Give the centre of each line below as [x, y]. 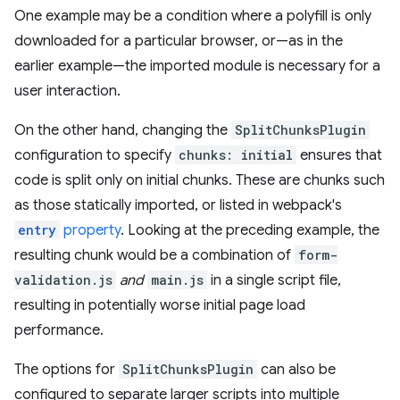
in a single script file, [274, 280]
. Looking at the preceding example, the [250, 230]
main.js [177, 280]
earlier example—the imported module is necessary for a [197, 66]
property [90, 230]
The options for [67, 370]
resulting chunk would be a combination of [154, 255]
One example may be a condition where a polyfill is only [193, 16]
